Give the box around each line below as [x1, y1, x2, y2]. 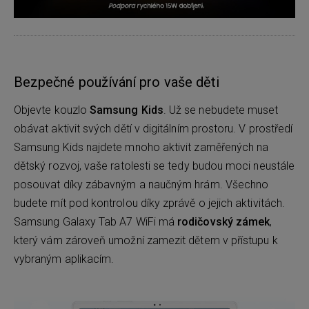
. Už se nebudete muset [163, 103, 279, 117]
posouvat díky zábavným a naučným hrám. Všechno [14, 177, 269, 191]
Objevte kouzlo [14, 103, 90, 117]
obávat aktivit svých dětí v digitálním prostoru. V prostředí [14, 121, 293, 135]
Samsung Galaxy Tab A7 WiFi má [14, 215, 178, 228]
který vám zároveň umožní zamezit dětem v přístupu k [14, 233, 278, 247]
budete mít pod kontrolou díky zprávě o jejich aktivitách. [14, 196, 285, 210]
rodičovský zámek [177, 215, 270, 228]
